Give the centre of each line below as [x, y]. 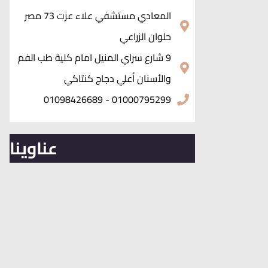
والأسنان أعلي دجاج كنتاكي [118, 79]
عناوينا [33, 149]
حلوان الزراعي [145, 37]
